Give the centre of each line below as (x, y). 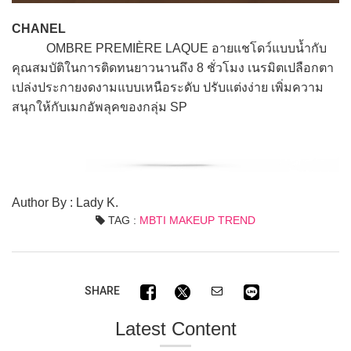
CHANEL (39, 28)
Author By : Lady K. (65, 203)
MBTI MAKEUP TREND (197, 221)
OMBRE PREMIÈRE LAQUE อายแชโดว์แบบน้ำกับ (169, 48)
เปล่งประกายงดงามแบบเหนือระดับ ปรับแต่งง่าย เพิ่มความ (168, 87)
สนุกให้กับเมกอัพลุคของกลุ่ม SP (100, 107)
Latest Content (175, 329)
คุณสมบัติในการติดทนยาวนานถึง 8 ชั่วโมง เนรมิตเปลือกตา (173, 67)
